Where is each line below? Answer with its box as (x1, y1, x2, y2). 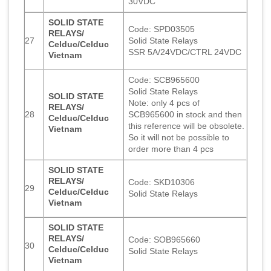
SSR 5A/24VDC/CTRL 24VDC (128, 47, 242, 57)
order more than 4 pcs (128, 143, 214, 154)
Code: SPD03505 (128, 24, 195, 34)
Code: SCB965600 (128, 74, 200, 85)
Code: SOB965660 (128, 234, 201, 244)
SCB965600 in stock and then (128, 109, 243, 119)
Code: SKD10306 (128, 177, 195, 187)
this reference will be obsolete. (128, 120, 245, 131)
